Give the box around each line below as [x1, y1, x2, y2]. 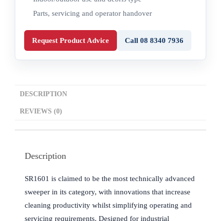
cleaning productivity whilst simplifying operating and [25, 201, 192, 210]
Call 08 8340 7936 [125, 36, 184, 44]
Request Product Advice [32, 36, 109, 44]
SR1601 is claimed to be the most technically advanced [25, 175, 195, 183]
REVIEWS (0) [20, 108, 62, 115]
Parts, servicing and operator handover [33, 9, 152, 18]
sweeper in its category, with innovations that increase [25, 188, 190, 196]
